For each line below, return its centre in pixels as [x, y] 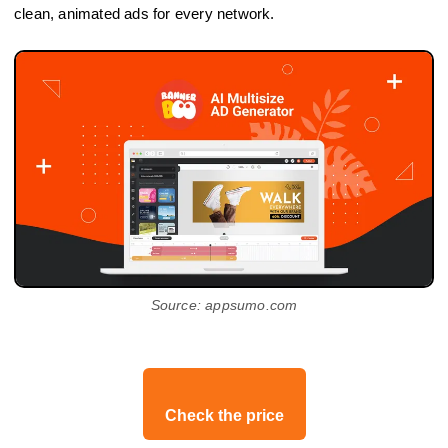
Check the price [224, 415]
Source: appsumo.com [224, 304]
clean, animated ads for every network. [144, 13]
